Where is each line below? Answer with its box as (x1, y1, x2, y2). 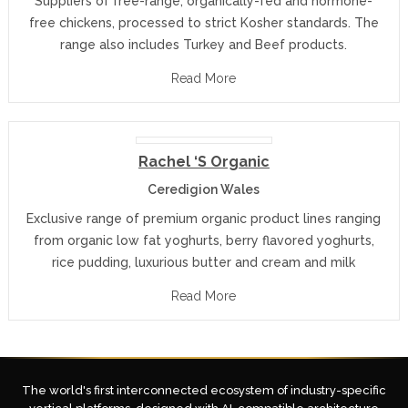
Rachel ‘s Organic (138, 153, 270, 170)
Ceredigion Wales (148, 182, 260, 197)
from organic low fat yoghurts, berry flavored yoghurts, (33, 233, 374, 248)
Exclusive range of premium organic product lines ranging (26, 211, 382, 226)
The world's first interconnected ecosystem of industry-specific (22, 383, 386, 397)
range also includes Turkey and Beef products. (60, 37, 348, 52)
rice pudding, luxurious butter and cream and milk (52, 255, 356, 270)
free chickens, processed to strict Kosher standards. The (28, 15, 379, 30)
